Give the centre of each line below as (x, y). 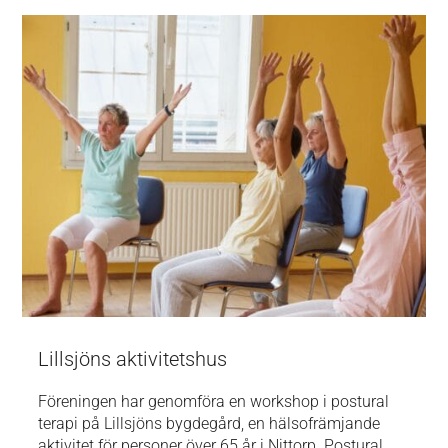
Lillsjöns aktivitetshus (133, 359)
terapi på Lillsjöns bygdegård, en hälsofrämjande (209, 424)
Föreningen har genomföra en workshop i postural (214, 402)
